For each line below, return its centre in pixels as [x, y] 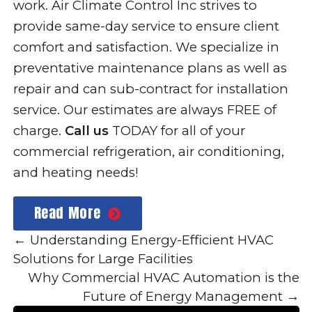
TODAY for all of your [177, 131]
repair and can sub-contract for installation [150, 89]
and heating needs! [76, 173]
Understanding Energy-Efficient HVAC [150, 240]
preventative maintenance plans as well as [150, 68]
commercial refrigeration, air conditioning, [148, 152]
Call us [86, 131]
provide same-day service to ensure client [146, 26]
